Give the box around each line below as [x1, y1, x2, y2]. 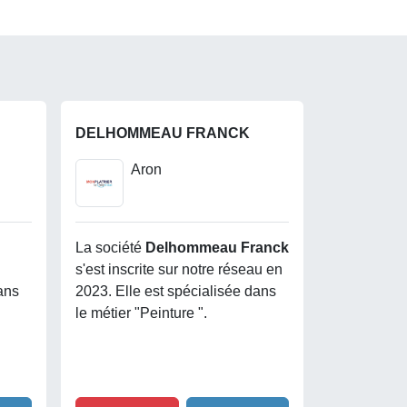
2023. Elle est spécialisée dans [75, 283, 276, 299]
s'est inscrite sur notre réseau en [75, 261, 283, 277]
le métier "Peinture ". [75, 304, 207, 321]
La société [75, 239, 145, 255]
